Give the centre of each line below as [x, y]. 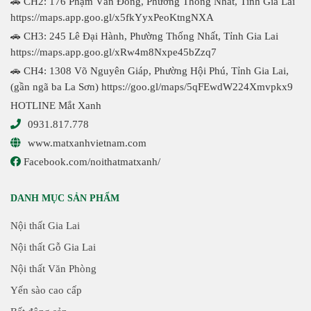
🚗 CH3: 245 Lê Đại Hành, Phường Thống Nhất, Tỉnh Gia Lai [144, 36]
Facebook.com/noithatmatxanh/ [91, 162]
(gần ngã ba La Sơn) [56, 87]
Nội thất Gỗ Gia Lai [53, 247]
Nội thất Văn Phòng [53, 269]
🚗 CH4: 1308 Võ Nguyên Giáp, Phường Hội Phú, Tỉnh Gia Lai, [150, 71]
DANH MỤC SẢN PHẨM [65, 199]
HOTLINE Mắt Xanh [56, 106]
